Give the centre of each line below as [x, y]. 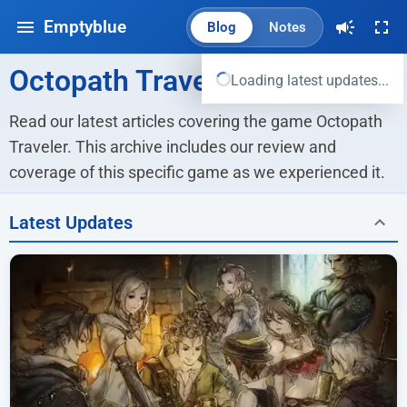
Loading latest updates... [310, 80]
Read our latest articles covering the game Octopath [196, 122]
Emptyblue [85, 27]
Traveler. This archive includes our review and [173, 147]
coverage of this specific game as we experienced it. [197, 173]
